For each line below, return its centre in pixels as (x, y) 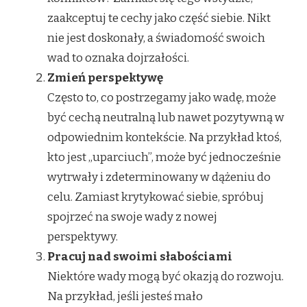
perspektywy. (83, 236)
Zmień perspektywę (105, 77)
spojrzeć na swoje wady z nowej (132, 217)
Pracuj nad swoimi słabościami (140, 256)
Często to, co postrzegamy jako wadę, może (162, 97)
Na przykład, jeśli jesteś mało (125, 296)
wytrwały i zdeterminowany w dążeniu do (159, 177)
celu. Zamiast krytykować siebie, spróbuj (156, 197)
